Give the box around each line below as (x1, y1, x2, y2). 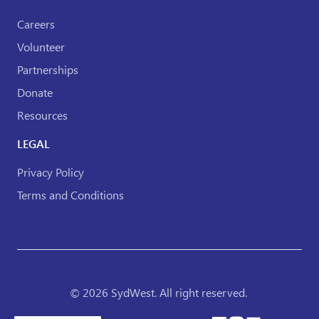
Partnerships (17, 62, 78, 77)
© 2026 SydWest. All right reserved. (69, 285, 250, 300)
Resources (17, 108, 68, 122)
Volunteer (17, 39, 65, 54)
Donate (17, 85, 53, 100)
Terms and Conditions (17, 187, 124, 202)
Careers (17, 16, 55, 31)
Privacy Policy (17, 164, 84, 179)
